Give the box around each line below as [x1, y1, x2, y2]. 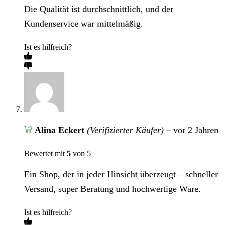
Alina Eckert [34, 125, 87, 136]
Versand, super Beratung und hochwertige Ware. [24, 184, 201, 194]
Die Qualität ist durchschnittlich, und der [24, 4, 173, 15]
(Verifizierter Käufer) [86, 125, 164, 136]
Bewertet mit [24, 149, 67, 158]
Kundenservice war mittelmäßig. [24, 19, 143, 29]
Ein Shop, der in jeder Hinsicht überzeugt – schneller [24, 169, 218, 180]
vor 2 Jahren [173, 125, 218, 136]
